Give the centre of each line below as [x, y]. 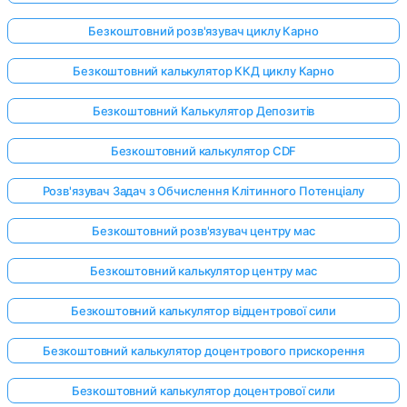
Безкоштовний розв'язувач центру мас [203, 231]
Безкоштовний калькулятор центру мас [203, 271]
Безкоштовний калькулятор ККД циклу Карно [203, 71]
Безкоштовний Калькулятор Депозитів [203, 111]
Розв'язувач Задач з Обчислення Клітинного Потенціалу [203, 191]
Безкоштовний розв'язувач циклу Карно [203, 31]
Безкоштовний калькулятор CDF [203, 151]
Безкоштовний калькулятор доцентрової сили [203, 391]
